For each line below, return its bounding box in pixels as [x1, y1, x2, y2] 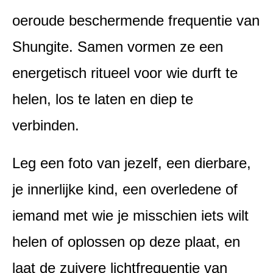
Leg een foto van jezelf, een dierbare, [12, 155, 251, 172]
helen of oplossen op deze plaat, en [12, 233, 240, 250]
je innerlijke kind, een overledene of [12, 181, 238, 198]
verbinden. [12, 116, 79, 133]
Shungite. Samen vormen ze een [12, 38, 223, 55]
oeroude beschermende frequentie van [12, 12, 260, 29]
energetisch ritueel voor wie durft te [12, 64, 238, 81]
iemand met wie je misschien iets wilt [12, 207, 249, 224]
